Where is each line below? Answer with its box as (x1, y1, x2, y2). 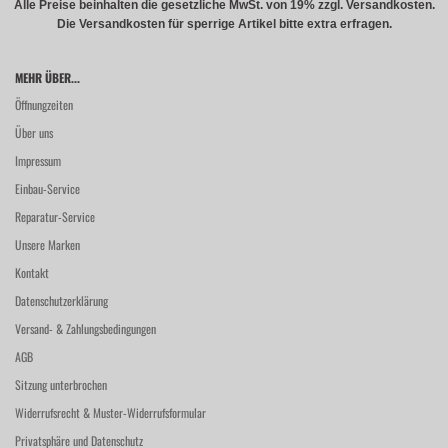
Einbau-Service (15, 180, 80, 197)
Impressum (15, 152, 61, 169)
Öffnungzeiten (15, 96, 73, 113)
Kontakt (15, 264, 49, 281)
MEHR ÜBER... (15, 69, 80, 86)
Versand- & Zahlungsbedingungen (15, 320, 156, 337)
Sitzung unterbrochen (15, 376, 107, 393)
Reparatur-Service (15, 208, 95, 225)
